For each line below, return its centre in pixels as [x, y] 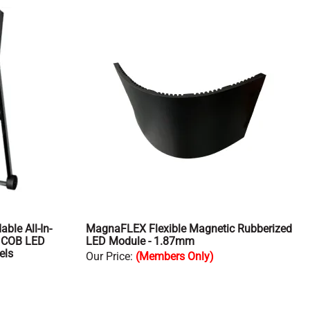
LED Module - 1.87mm [140, 241]
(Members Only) [175, 257]
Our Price [108, 257]
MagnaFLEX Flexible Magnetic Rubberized [189, 229]
